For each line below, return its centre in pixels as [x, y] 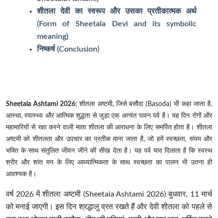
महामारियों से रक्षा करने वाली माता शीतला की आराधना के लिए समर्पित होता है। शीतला [109, 128]
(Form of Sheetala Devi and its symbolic [117, 24]
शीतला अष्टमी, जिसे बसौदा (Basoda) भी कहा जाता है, [146, 104]
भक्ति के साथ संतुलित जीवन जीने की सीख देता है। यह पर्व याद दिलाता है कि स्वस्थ [109, 151]
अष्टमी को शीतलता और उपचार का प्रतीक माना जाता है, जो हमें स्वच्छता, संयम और [109, 139]
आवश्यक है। [21, 174]
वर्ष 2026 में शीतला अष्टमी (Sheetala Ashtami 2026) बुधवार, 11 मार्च [109, 194]
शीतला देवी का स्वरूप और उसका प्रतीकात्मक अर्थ [117, 11]
